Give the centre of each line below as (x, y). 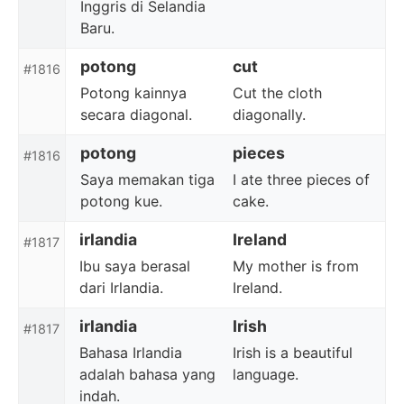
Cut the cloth (277, 93)
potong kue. (121, 201)
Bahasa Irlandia (131, 353)
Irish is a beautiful (292, 353)
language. (265, 374)
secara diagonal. (136, 115)
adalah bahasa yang (147, 374)
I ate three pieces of (301, 179)
